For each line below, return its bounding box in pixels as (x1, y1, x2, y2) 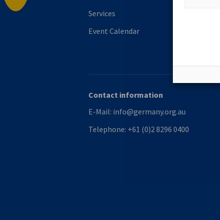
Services (88, 8, 115, 18)
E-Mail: (88, 107, 113, 116)
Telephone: (88, 124, 128, 134)
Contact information (88, 90, 163, 100)
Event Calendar (88, 26, 139, 36)
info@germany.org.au (113, 107, 186, 116)
